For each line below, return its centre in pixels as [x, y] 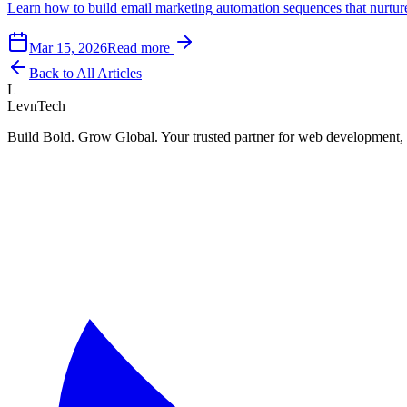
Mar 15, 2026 [68, 47]
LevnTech [36, 105]
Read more [140, 47]
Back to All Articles [85, 73]
